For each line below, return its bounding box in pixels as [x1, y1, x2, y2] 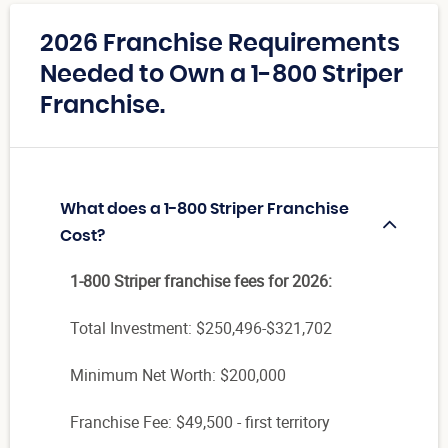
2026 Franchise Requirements [40, 32, 400, 57]
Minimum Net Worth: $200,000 [70, 364, 286, 387]
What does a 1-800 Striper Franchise [60, 201, 349, 218]
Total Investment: [70, 317, 196, 340]
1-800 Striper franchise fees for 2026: [70, 270, 332, 293]
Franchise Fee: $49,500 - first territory [70, 411, 330, 434]
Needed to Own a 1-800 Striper [40, 63, 403, 88]
